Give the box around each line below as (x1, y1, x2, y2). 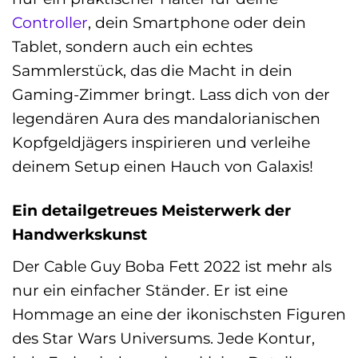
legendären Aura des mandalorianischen (12, 109, 320, 129)
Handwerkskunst (12, 225, 147, 245)
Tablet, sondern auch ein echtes (12, 37, 253, 57)
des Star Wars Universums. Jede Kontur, (12, 328, 315, 348)
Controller (12, 13, 88, 33)
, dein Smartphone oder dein (88, 13, 306, 33)
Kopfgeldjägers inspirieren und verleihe (12, 133, 310, 153)
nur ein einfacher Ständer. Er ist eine (12, 280, 288, 300)
